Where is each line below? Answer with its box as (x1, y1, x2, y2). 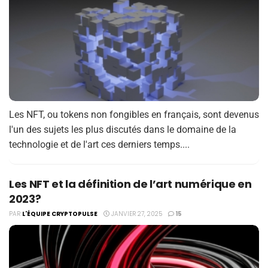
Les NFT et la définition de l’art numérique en (9, 176, 252, 191)
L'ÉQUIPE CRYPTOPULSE (22, 209, 98, 218)
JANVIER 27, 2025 (109, 209, 162, 218)
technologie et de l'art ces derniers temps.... (9, 138, 190, 150)
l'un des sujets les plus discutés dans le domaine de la (9, 123, 236, 135)
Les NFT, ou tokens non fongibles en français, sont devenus (9, 108, 259, 120)
